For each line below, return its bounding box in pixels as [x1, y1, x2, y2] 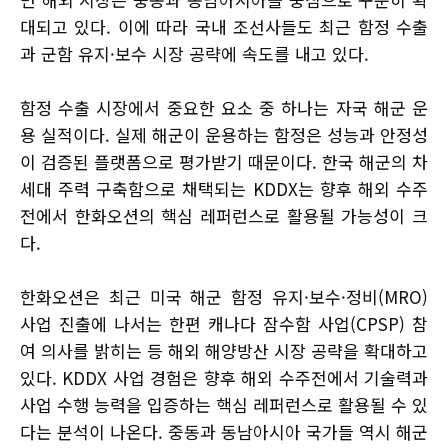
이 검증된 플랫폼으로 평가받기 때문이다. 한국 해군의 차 [20, 149, 428, 175]
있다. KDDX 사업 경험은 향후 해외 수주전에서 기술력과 [20, 365, 428, 391]
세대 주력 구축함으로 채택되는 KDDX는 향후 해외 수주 [20, 176, 428, 202]
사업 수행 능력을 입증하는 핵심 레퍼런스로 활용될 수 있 [20, 392, 428, 418]
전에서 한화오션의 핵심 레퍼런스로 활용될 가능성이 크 [20, 203, 428, 229]
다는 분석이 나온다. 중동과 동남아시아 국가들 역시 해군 [20, 419, 428, 445]
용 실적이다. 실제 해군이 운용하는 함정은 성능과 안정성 [20, 122, 428, 148]
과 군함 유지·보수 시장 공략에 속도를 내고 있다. [20, 41, 369, 67]
